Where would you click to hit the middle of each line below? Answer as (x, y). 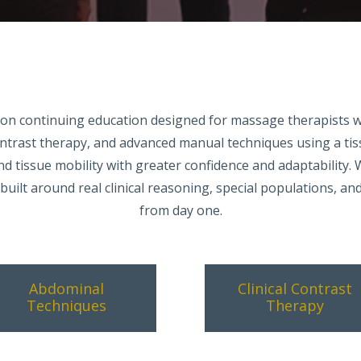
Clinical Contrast (295, 289)
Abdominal (66, 289)
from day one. (180, 210)
